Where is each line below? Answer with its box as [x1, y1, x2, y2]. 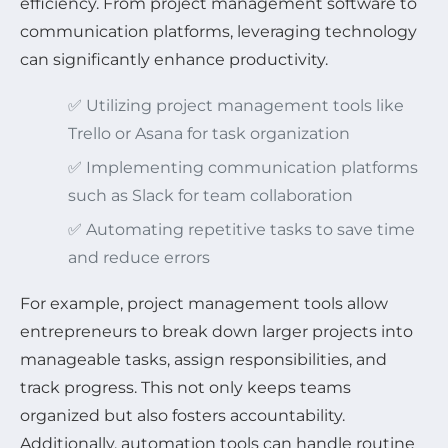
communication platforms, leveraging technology [20, 21, 417, 41]
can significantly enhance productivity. [20, 49, 328, 69]
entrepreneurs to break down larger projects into [20, 321, 413, 341]
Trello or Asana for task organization [68, 123, 350, 143]
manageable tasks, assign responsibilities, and [20, 349, 387, 369]
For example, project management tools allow [20, 293, 388, 313]
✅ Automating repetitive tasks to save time [68, 219, 415, 239]
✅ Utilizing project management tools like [68, 95, 404, 115]
